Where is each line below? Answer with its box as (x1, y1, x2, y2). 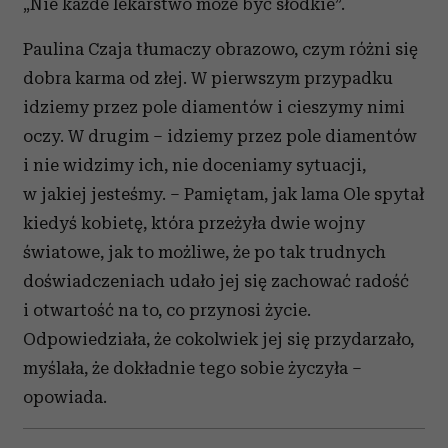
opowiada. (23, 387, 107, 407)
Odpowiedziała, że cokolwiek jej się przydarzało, (23, 329, 414, 349)
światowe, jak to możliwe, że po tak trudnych (23, 242, 386, 262)
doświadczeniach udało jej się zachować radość (23, 271, 409, 291)
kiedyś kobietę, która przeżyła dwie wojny (23, 213, 365, 233)
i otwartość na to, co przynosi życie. (23, 300, 311, 320)
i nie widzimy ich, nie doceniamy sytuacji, (23, 155, 366, 175)
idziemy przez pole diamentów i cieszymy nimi (23, 97, 405, 117)
